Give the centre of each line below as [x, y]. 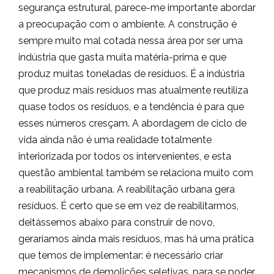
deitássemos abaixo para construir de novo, [117, 222]
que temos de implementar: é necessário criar [121, 255]
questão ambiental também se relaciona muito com [136, 173]
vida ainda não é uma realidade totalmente [115, 140]
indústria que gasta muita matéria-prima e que [122, 57]
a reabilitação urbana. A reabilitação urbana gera [127, 189]
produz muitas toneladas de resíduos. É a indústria [131, 74]
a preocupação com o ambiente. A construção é [128, 24]
